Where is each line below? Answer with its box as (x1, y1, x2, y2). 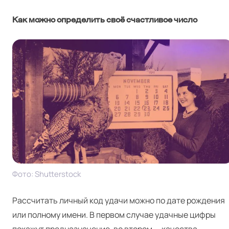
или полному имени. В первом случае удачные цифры (12, 209, 216, 220)
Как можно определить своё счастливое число (12, 16, 197, 24)
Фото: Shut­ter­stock (12, 168, 81, 179)
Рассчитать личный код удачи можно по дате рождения (12, 194, 225, 206)
